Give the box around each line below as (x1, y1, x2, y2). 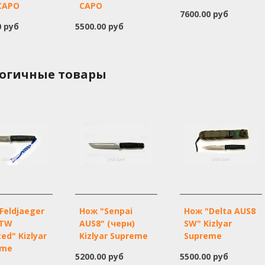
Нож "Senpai (79, 205, 133, 217)
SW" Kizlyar (183, 218, 232, 230)
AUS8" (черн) (79, 218, 135, 230)
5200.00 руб (75, 251, 124, 263)
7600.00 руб (179, 8, 228, 20)
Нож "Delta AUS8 (183, 205, 256, 217)
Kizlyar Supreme (79, 230, 148, 242)
